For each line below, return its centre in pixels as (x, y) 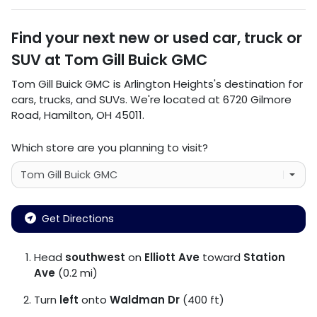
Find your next (65, 38)
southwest (95, 257)
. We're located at (174, 99)
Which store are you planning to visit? (110, 147)
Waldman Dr (145, 299)
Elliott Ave (172, 257)
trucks (55, 99)
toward (221, 257)
